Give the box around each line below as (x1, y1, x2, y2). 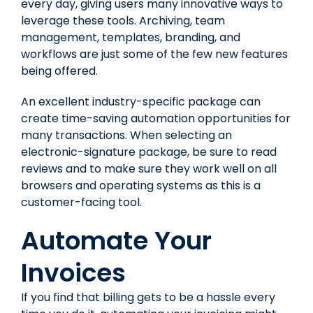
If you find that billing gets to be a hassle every (21, 289, 275, 305)
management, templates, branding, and (21, 29, 240, 45)
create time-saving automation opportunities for (21, 110, 291, 126)
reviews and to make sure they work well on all (21, 160, 277, 177)
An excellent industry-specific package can (21, 93, 261, 110)
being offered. (21, 62, 101, 79)
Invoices (21, 254, 132, 291)
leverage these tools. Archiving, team (21, 12, 225, 29)
